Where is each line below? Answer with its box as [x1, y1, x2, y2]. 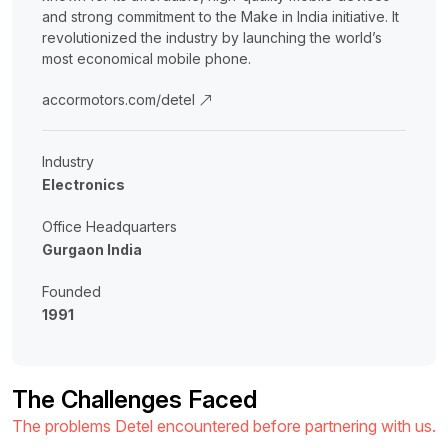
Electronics [42, 176, 125, 193]
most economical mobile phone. [42, 50, 251, 67]
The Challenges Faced [12, 385, 257, 414]
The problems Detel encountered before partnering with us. [12, 416, 436, 436]
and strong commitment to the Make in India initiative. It [42, 8, 399, 25]
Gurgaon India [42, 241, 142, 258]
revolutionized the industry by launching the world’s [42, 29, 382, 46]
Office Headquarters [42, 218, 177, 235]
